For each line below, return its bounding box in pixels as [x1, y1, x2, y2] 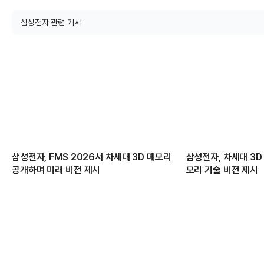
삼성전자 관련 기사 [21, 18, 81, 27]
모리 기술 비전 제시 [186, 164, 259, 176]
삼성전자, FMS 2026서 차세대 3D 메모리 [12, 151, 171, 163]
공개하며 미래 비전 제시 [12, 164, 101, 176]
